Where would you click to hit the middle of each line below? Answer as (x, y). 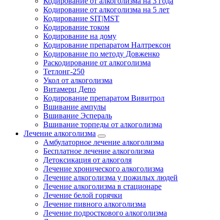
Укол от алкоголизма (78, 80)
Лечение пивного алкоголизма (95, 204)
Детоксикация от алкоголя (87, 160)
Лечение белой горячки (83, 195)
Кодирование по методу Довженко (101, 54)
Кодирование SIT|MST (81, 18)
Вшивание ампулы (75, 107)
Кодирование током (76, 27)
